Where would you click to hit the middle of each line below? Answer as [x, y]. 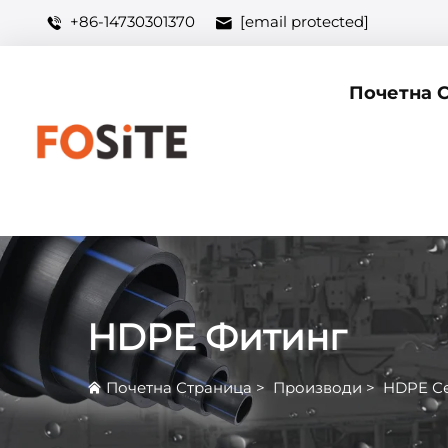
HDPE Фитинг [216, 337]
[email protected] [304, 21]
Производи [317, 387]
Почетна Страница [179, 387]
